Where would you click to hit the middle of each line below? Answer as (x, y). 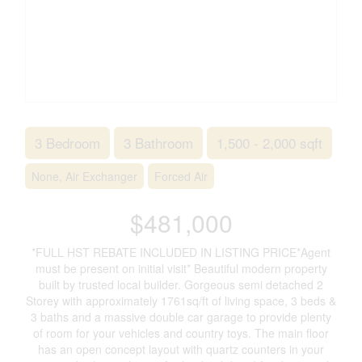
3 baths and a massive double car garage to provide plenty (181, 317)
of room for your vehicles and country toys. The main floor (181, 333)
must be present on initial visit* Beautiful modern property (181, 268)
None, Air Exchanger (84, 176)
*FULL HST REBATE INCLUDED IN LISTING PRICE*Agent (181, 252)
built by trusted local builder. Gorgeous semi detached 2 (181, 284)
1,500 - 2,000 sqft (269, 143)
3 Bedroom (67, 143)
